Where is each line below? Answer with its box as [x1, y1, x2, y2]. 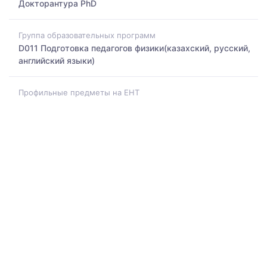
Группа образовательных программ [18, 30, 156, 40]
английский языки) [18, 55, 95, 66]
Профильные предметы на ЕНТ [18, 88, 139, 98]
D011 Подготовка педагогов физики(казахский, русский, [18, 42, 250, 53]
